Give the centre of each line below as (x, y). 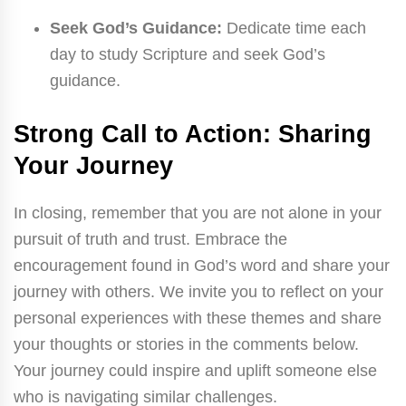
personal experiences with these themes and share (198, 318)
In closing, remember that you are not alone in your (198, 213)
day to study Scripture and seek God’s (188, 54)
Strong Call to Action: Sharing (193, 134)
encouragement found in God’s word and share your (202, 265)
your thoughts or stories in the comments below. (186, 344)
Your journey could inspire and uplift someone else (195, 370)
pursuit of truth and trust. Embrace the (150, 239)
